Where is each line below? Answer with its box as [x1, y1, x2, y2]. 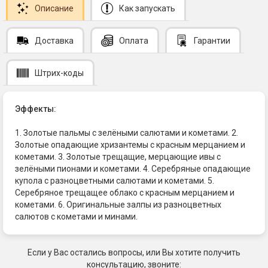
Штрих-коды [35, 68, 84, 78]
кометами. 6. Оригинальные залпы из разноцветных [15, 199, 221, 209]
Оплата [119, 35, 148, 45]
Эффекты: [15, 103, 56, 114]
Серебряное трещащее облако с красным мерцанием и [15, 187, 234, 197]
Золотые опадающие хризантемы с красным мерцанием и [15, 139, 245, 150]
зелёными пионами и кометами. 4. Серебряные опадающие [15, 163, 251, 173]
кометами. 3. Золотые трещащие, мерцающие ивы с [15, 151, 221, 162]
